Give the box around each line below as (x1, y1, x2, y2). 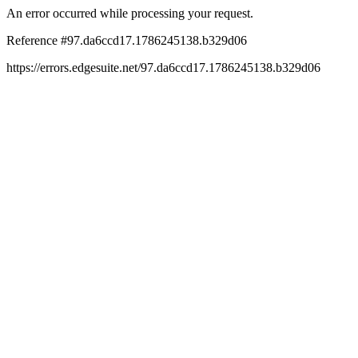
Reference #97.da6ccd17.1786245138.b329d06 (6, 34, 247, 47)
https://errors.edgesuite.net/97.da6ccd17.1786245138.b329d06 (6, 61, 320, 74)
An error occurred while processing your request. (6, 6, 253, 20)
